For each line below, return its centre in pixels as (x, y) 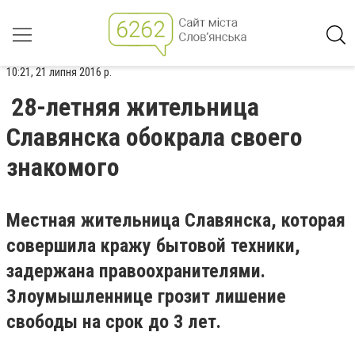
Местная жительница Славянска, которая (176, 220)
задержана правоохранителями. (136, 271)
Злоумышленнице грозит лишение (146, 296)
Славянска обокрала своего (155, 137)
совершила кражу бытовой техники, (153, 246)
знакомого (63, 167)
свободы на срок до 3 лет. (114, 322)
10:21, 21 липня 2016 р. (59, 72)
